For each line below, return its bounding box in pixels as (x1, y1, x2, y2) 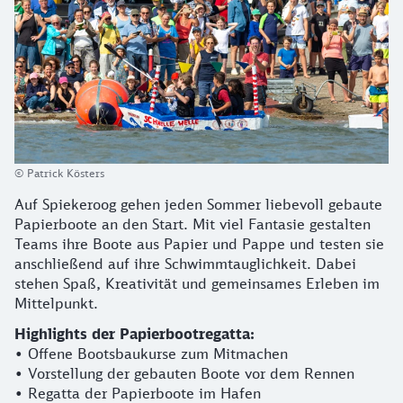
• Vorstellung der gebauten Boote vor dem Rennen (14, 363, 354, 382)
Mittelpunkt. (14, 293, 98, 312)
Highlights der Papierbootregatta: (14, 324, 255, 343)
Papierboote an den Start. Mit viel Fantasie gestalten (14, 214, 371, 233)
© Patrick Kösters (14, 166, 104, 180)
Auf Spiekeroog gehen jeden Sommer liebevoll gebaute (14, 194, 382, 213)
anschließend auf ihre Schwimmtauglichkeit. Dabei (14, 254, 356, 273)
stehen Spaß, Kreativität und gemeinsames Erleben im (14, 273, 380, 292)
